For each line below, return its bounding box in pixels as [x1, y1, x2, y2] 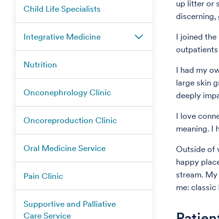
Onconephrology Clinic [23, 88, 111, 97]
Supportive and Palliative [23, 199, 116, 209]
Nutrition [23, 60, 57, 69]
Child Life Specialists [23, 4, 101, 14]
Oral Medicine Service [23, 143, 106, 153]
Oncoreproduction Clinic [23, 115, 117, 125]
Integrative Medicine [23, 32, 101, 42]
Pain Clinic [23, 171, 63, 181]
